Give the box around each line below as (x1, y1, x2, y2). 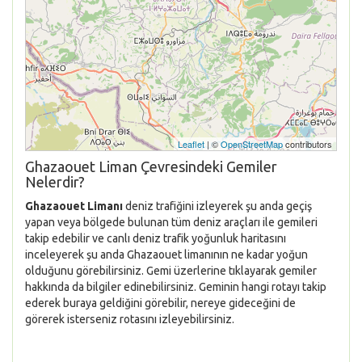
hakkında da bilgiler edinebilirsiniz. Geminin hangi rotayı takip (25, 280, 326, 293)
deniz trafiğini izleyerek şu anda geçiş (123, 200, 312, 213)
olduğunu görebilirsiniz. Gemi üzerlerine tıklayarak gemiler (25, 264, 317, 277)
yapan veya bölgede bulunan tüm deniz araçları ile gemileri (25, 216, 318, 229)
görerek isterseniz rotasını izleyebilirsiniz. (25, 313, 234, 326)
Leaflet (178, 137, 204, 150)
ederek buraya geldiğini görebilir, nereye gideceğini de (25, 297, 296, 309)
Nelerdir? (25, 174, 85, 190)
